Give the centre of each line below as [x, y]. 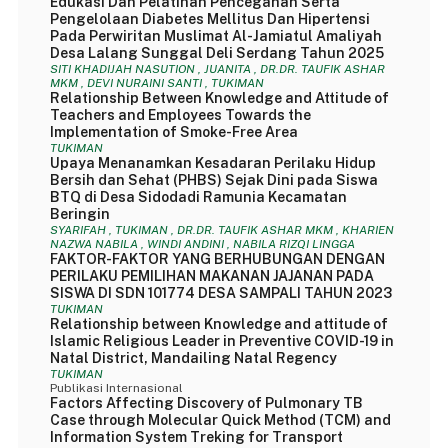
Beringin [79, 214]
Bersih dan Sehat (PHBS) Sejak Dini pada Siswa [213, 180]
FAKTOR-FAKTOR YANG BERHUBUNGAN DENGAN [217, 259]
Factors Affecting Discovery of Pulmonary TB [206, 403]
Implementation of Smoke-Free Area [173, 132]
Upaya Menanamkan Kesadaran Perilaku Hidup [212, 163]
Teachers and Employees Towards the [180, 115]
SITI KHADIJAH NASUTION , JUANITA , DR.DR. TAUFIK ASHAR [217, 69]
